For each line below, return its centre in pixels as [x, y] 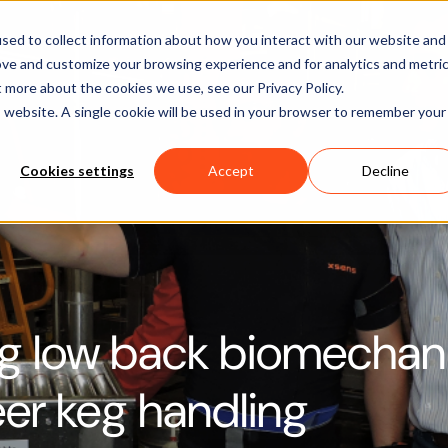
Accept [231, 171]
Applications [144, 40]
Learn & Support [282, 40]
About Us [408, 40]
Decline [385, 171]
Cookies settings [77, 171]
